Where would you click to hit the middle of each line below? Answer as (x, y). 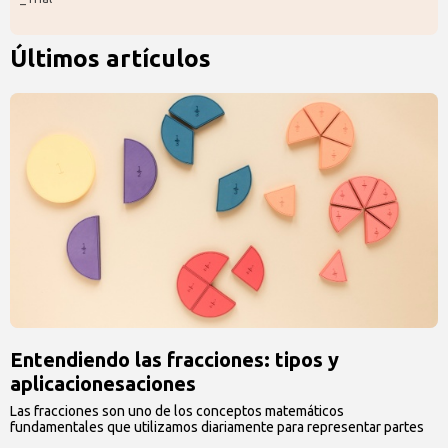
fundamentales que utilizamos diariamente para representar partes (217, 427)
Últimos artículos (110, 58)
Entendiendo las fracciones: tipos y (174, 359)
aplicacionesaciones (103, 383)
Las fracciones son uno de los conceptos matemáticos (177, 411)
